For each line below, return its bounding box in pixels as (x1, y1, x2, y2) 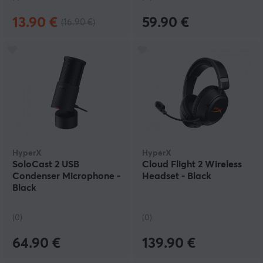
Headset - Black (142, 171, 211, 181)
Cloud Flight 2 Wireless (142, 160, 242, 169)
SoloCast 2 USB (12, 160, 79, 169)
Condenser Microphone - (12, 171, 120, 181)
